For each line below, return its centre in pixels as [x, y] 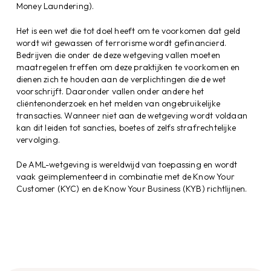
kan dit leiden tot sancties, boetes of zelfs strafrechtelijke [126, 127]
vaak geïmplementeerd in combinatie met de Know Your [126, 176]
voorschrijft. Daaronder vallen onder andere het [110, 91]
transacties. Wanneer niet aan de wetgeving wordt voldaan [132, 115]
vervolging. [38, 139]
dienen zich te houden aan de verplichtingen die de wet [121, 79]
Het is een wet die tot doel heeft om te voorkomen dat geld [128, 31]
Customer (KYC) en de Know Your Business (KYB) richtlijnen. [132, 188]
